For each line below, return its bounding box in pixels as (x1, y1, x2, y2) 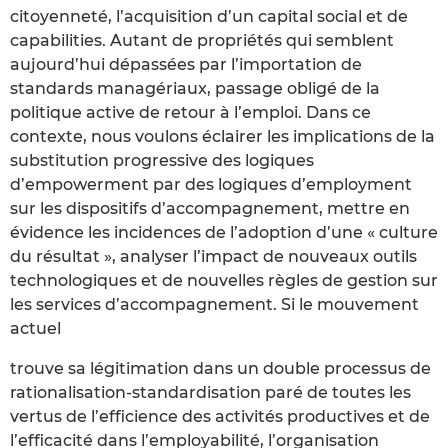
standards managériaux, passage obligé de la (10, 79, 380, 99)
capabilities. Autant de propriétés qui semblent (10, 31, 394, 51)
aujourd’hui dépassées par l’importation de (10, 55, 362, 75)
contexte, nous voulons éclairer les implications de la (10, 127, 435, 147)
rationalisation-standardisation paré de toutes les (10, 383, 411, 403)
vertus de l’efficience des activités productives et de (10, 407, 430, 427)
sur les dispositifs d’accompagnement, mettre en (10, 199, 410, 219)
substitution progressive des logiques (10, 151, 314, 171)
